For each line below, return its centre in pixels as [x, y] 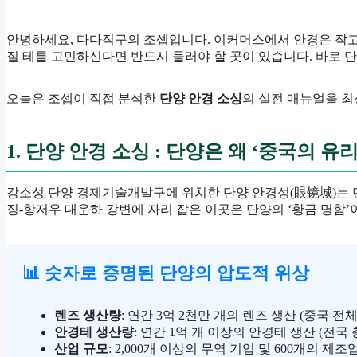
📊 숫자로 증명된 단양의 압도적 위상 [166, 273]
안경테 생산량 [94, 331]
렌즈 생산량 [88, 315]
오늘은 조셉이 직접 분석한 [83, 98]
